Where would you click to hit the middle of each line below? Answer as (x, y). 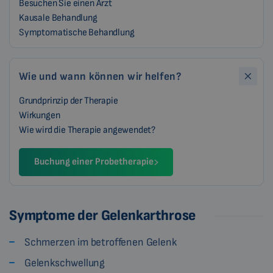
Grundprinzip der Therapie (69, 101)
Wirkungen (40, 115)
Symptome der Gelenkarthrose (103, 215)
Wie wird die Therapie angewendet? (87, 130)
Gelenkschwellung (65, 263)
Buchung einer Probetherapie (94, 162)
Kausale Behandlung (58, 18)
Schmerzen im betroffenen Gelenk (101, 242)
